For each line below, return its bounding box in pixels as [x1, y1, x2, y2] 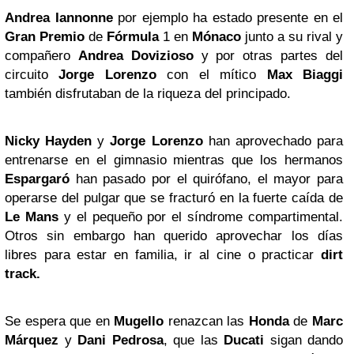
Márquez [5, 333, 58, 348]
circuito [5, 67, 59, 82]
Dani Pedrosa [77, 333, 164, 348]
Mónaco [192, 29, 241, 44]
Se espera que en [5, 314, 115, 329]
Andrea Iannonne [5, 10, 113, 25]
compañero [5, 48, 78, 63]
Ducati [224, 333, 264, 348]
